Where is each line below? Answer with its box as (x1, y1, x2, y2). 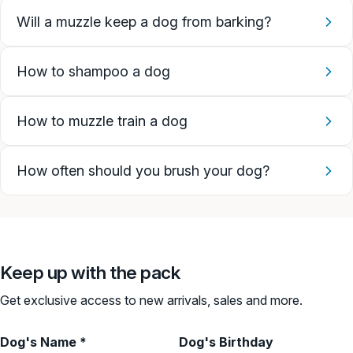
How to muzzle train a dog (17, 113, 188, 130)
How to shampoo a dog (17, 63, 170, 80)
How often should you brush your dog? (17, 162, 269, 180)
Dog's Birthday (179, 334, 273, 351)
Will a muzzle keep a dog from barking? (17, 13, 271, 31)
